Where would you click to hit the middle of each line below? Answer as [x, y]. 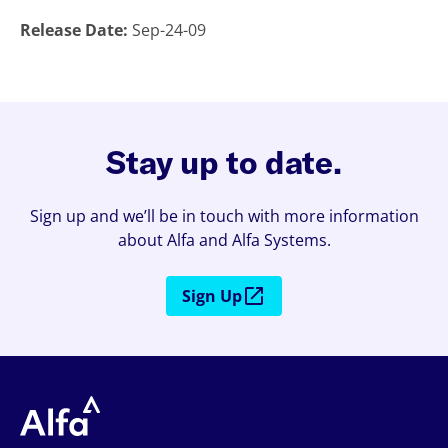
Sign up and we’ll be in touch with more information [224, 216]
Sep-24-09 [169, 30]
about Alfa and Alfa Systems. [224, 240]
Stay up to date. [224, 161]
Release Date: [76, 30]
